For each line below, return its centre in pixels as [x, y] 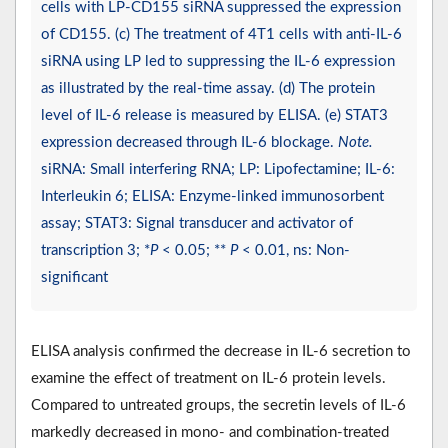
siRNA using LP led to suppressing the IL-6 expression [218, 62]
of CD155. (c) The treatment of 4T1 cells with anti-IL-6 [221, 35]
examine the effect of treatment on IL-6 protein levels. [208, 379]
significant [74, 278]
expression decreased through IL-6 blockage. [189, 143]
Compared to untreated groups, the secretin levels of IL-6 [218, 406]
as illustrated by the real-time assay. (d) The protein [208, 89]
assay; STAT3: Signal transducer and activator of [197, 224]
